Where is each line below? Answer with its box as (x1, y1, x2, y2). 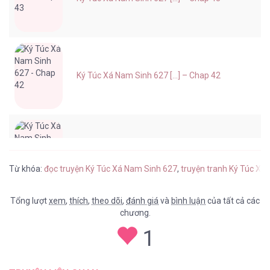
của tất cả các (206, 196, 260, 206)
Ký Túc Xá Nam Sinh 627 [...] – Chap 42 (77, 71, 221, 81)
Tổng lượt (10, 196, 49, 206)
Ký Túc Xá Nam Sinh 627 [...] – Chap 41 (77, 148, 221, 158)
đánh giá (126, 196, 159, 206)
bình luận (171, 196, 206, 206)
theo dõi (92, 196, 122, 206)
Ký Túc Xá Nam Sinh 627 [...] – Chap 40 (77, 225, 221, 235)
